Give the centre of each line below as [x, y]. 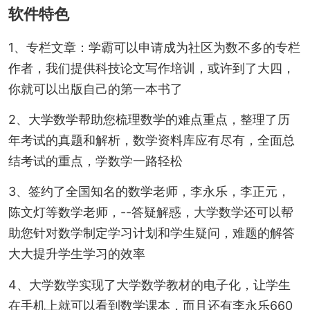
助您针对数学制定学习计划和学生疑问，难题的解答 [151, 233]
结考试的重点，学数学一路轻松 [95, 161]
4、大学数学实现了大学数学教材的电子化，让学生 [149, 284]
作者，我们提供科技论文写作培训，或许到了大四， [151, 68]
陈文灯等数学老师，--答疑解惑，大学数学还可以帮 [151, 212]
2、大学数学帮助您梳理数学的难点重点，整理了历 [149, 120]
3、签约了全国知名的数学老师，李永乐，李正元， [149, 192]
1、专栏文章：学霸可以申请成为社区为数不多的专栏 [154, 47]
